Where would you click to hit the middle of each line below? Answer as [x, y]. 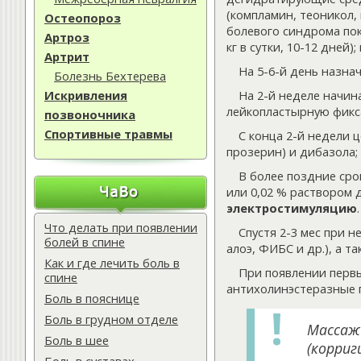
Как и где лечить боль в [112, 263]
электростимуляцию [292, 207]
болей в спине [85, 242]
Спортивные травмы [108, 134]
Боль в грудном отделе [111, 319]
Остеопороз [83, 18]
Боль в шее [77, 340]
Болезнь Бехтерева [110, 76]
